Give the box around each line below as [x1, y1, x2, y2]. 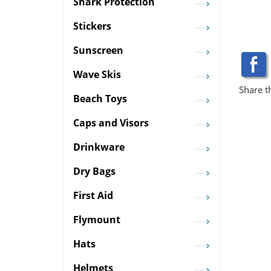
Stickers [73, 19, 111, 33]
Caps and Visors [73, 116, 149, 130]
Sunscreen [73, 44, 123, 57]
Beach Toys [73, 92, 127, 106]
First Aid [73, 189, 113, 203]
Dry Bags [73, 165, 116, 178]
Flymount [73, 213, 120, 227]
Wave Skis [73, 68, 121, 82]
